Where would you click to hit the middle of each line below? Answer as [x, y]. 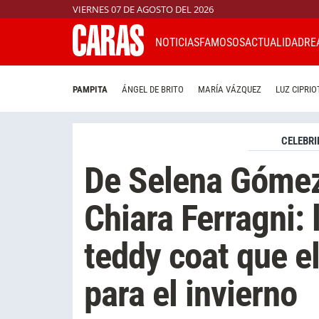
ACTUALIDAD [274, 42]
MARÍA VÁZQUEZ [230, 90]
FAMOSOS [222, 42]
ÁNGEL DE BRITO [153, 90]
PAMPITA [90, 90]
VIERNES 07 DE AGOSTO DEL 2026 [143, 9]
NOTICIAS [177, 42]
